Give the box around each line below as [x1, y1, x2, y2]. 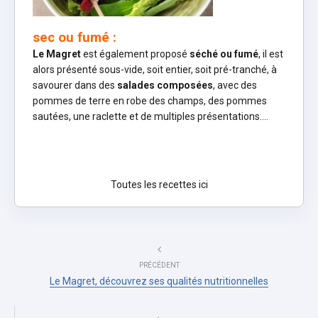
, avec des [213, 79, 257, 91]
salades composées [117, 79, 213, 91]
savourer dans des [33, 79, 117, 91]
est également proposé [81, 48, 190, 60]
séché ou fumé [190, 48, 258, 60]
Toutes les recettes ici [110, 178, 208, 190]
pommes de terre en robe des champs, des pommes [33, 94, 267, 106]
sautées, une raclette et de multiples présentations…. [33, 110, 268, 122]
